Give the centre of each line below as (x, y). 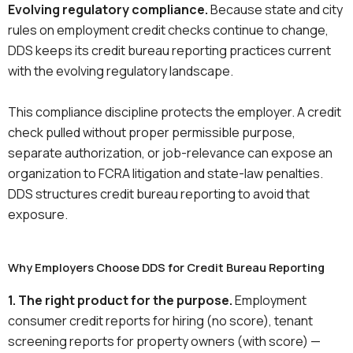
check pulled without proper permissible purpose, (152, 132)
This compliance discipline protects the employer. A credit (175, 111)
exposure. (38, 214)
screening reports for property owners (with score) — (164, 342)
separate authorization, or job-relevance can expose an (170, 152)
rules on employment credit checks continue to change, (168, 30)
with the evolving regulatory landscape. (121, 71)
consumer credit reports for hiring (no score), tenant (160, 321)
